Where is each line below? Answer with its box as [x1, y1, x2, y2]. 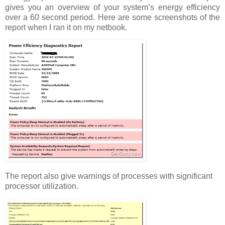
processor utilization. [5, 182, 78, 191]
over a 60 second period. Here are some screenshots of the [5, 13, 220, 22]
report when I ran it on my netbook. [5, 23, 127, 32]
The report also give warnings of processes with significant [5, 172, 212, 181]
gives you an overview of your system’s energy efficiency [5, 3, 220, 12]
